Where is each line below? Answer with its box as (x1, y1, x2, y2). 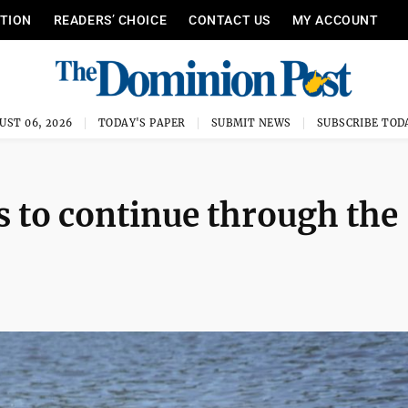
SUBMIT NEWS (210, 117, 291, 129)
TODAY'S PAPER (97, 117, 186, 129)
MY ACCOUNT (291, 13, 379, 27)
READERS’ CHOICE (53, 13, 168, 27)
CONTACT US (189, 13, 270, 27)
